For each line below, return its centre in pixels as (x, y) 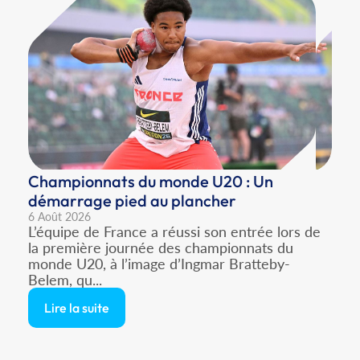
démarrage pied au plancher (132, 200)
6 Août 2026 (59, 216)
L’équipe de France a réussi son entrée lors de (174, 231)
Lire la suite (77, 307)
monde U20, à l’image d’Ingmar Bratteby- (159, 263)
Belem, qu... (65, 279)
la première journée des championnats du (161, 247)
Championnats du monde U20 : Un (151, 181)
